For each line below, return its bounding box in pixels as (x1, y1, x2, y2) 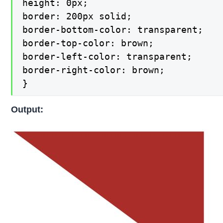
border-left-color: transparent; (22, 51, 193, 62)
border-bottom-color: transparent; (22, 24, 204, 35)
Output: (11, 105, 44, 115)
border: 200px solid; (22, 10, 132, 21)
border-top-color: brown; (22, 37, 154, 48)
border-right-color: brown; (22, 64, 165, 75)
